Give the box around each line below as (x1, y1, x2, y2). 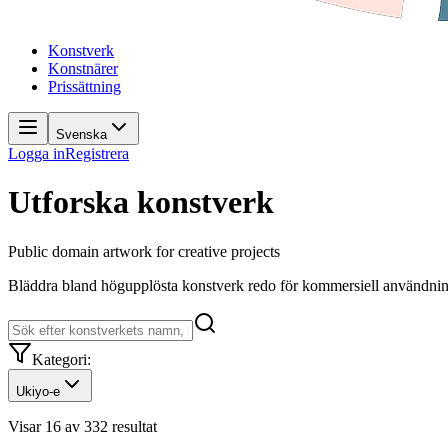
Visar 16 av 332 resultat (8, 417, 157, 435)
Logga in (8, 145, 65, 162)
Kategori (32, 350, 87, 368)
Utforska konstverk (8, 184, 274, 221)
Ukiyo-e (16, 383, 60, 399)
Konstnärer (48, 60, 118, 77)
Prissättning (48, 78, 121, 95)
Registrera (65, 145, 129, 162)
